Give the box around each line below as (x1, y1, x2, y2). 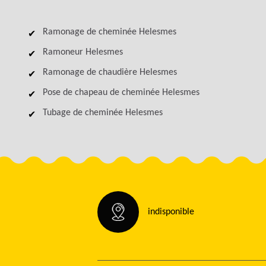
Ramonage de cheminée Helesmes (43, 27, 176, 37)
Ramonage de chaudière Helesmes (43, 68, 177, 77)
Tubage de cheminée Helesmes (43, 108, 163, 118)
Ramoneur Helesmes (43, 47, 123, 57)
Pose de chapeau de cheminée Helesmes (43, 88, 199, 97)
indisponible (148, 207, 194, 217)
